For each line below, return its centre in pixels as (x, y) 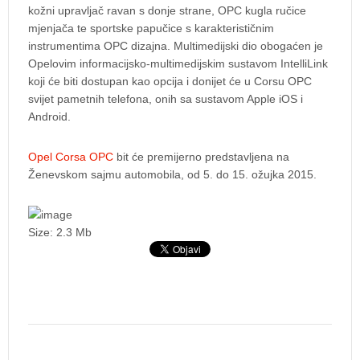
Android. (49, 116)
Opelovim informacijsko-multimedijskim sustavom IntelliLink (178, 63)
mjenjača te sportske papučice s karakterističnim (151, 28)
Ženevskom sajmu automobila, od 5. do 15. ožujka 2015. (172, 174)
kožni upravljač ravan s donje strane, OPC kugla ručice (167, 10)
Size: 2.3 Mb (60, 232)
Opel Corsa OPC (71, 156)
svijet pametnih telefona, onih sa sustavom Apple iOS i (166, 98)
